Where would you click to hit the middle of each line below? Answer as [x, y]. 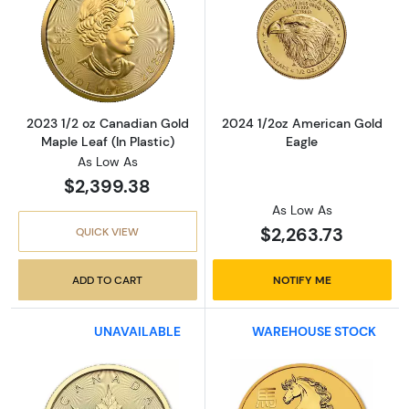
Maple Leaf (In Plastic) [107, 141]
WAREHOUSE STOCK [314, 332]
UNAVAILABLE [137, 332]
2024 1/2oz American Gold [302, 124]
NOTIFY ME [302, 279]
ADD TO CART [108, 279]
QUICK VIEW [108, 231]
